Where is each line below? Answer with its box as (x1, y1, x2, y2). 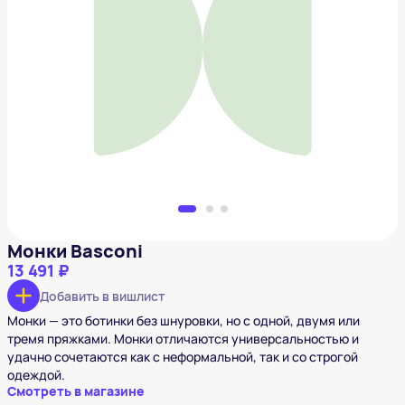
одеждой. (7, 366, 65, 384)
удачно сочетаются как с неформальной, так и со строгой (7, 348, 358, 366)
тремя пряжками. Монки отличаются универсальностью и (7, 330, 359, 348)
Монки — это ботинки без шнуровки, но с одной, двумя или (7, 312, 360, 330)
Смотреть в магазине (7, 382, 145, 400)
